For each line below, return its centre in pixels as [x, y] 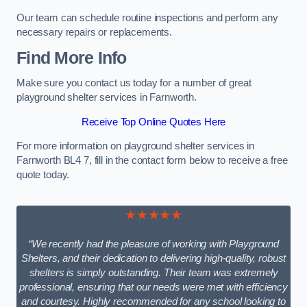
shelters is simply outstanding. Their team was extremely [153, 273]
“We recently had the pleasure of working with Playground [153, 244]
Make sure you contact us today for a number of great [134, 83]
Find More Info [72, 58]
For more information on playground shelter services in [136, 146]
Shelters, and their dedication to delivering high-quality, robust [153, 259]
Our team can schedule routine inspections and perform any [147, 18]
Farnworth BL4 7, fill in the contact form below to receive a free [152, 161]
